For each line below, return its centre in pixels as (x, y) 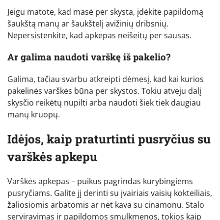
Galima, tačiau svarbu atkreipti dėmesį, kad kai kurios (106, 79)
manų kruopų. (34, 115)
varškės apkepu (52, 157)
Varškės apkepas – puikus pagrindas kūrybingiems (100, 181)
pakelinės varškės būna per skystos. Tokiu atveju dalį (104, 91)
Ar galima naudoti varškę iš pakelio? (89, 57)
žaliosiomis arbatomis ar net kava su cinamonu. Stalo (106, 205)
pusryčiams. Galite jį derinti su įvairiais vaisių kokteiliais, (110, 193)
